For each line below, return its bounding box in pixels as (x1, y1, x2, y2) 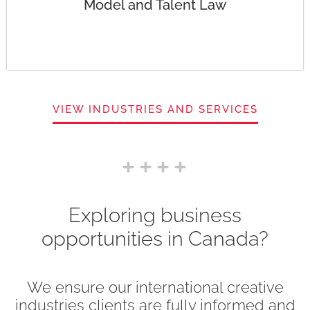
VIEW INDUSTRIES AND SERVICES (52, 103, 258, 116)
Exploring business (69, 203, 241, 228)
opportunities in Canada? (42, 227, 268, 251)
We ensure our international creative (26, 278, 284, 297)
